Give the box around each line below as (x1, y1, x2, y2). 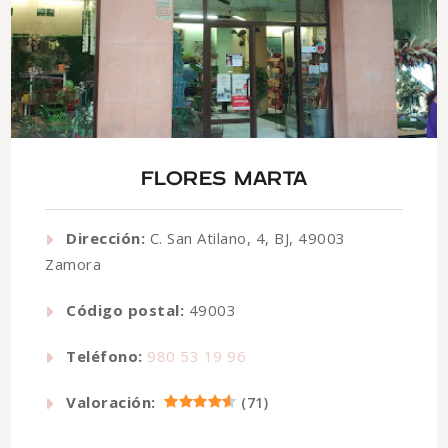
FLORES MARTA (140, 167, 308, 190)
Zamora (45, 253, 101, 274)
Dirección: (66, 227, 145, 248)
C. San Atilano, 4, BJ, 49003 (145, 227, 346, 248)
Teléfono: (66, 345, 143, 366)
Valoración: (66, 391, 156, 412)
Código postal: (66, 299, 184, 320)
